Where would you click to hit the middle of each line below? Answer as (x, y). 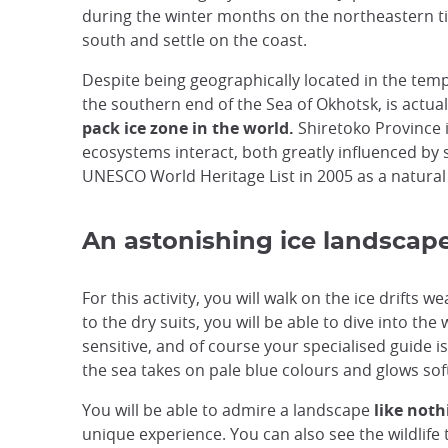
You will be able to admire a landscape (228, 410)
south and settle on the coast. (194, 40)
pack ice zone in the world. (188, 128)
